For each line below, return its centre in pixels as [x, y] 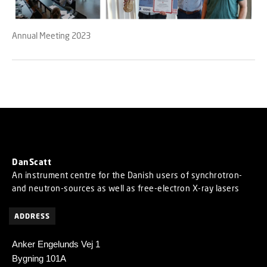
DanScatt [32, 162]
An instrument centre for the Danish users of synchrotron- [127, 175]
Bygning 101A [39, 259]
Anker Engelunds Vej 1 [56, 244]
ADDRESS [32, 216]
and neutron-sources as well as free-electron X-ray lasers [126, 188]
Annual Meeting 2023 [51, 36]
